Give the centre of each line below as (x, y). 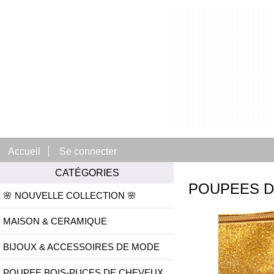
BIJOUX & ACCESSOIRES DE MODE (81, 247)
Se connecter (88, 151)
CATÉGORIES (87, 173)
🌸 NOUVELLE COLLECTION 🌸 (70, 196)
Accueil (24, 151)
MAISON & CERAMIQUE (55, 221)
